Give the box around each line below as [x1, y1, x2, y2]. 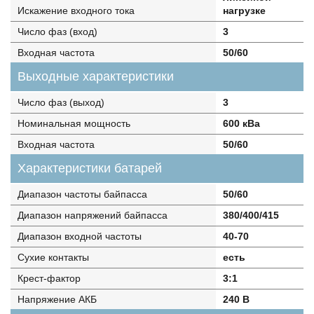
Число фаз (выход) [18, 97, 104, 108]
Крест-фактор [18, 273, 81, 284]
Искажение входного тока [18, 5, 135, 16]
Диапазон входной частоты [18, 231, 142, 242]
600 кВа [222, 118, 260, 129]
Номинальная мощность [18, 118, 130, 129]
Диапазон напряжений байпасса [18, 210, 168, 221]
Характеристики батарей [18, 161, 162, 175]
